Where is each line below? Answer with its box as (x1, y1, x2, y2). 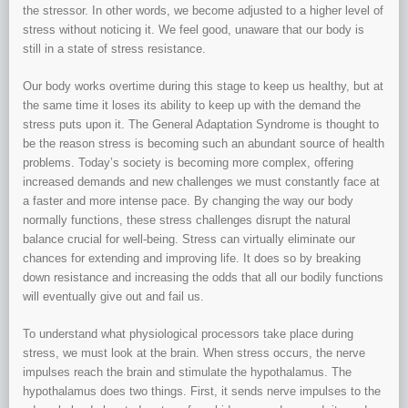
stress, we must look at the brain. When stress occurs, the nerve (23, 346, 365, 361)
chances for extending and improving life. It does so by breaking (23, 251, 361, 266)
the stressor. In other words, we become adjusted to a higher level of (23, 4, 383, 18)
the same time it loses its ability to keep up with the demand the (23, 98, 361, 113)
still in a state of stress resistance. (23, 42, 206, 56)
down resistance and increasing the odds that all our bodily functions (23, 270, 383, 285)
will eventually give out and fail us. (23, 290, 204, 304)
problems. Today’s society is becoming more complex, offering (23, 156, 353, 170)
